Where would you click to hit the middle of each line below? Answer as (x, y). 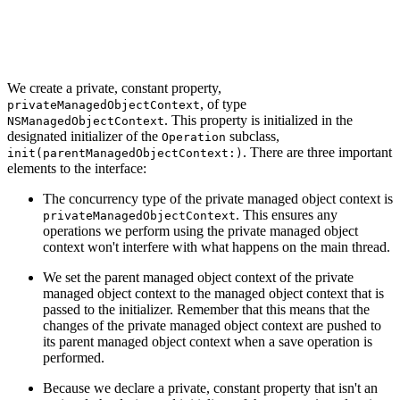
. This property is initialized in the (258, 120)
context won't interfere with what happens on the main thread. (217, 246)
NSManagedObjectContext (86, 121)
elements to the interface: (77, 168)
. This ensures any (287, 214)
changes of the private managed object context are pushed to (212, 325)
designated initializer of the (84, 136)
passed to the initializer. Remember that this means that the (206, 309)
